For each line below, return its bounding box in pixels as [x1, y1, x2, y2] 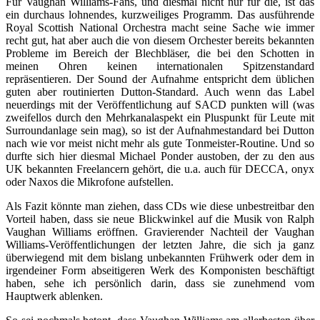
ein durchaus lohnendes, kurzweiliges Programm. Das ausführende [6, 8, 314, 21]
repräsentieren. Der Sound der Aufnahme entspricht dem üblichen [6, 72, 314, 85]
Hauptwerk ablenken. [6, 289, 103, 302]
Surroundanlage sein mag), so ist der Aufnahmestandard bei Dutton [6, 124, 314, 136]
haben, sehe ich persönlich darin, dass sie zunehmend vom [6, 276, 314, 289]
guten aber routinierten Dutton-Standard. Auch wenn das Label [6, 85, 314, 98]
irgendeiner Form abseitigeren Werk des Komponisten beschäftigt [6, 264, 314, 276]
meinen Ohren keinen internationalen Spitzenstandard [6, 59, 314, 72]
